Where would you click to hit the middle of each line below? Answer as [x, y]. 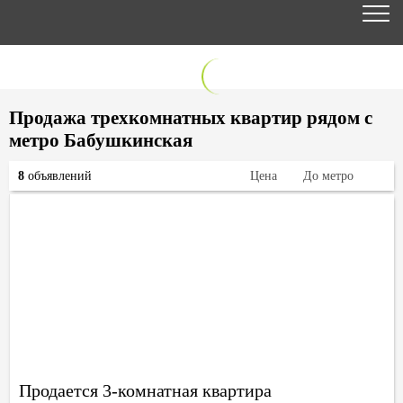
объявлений [58, 175]
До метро [328, 175]
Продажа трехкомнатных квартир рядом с [191, 118]
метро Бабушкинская [101, 140]
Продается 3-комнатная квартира [145, 390]
